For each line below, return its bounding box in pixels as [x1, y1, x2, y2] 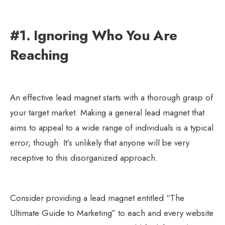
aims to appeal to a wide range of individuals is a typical [10, 121, 213, 134]
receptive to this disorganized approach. [10, 151, 158, 164]
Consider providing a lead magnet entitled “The [10, 191, 184, 204]
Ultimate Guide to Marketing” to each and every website [10, 206, 213, 219]
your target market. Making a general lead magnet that [10, 106, 204, 119]
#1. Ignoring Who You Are [10, 25, 177, 46]
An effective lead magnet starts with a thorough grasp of [10, 91, 213, 103]
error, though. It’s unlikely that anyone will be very [10, 136, 189, 149]
